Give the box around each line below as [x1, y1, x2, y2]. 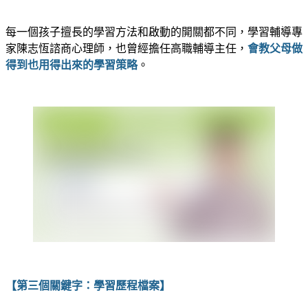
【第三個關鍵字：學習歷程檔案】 [5, 280, 170, 292]
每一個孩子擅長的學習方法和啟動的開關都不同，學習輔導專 [5, 26, 302, 38]
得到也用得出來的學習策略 [5, 59, 137, 71]
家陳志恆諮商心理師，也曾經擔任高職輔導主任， [5, 43, 247, 55]
